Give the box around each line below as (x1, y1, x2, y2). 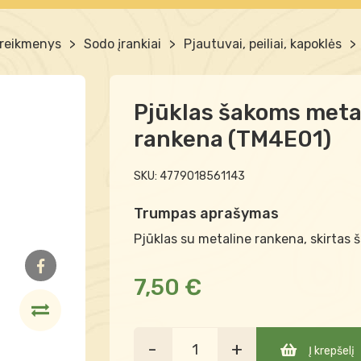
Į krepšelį (308, 344, 355, 358)
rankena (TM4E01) (133, 126, 331, 152)
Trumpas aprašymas (133, 205, 279, 222)
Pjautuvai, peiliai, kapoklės (183, 36, 342, 52)
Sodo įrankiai (83, 36, 161, 52)
